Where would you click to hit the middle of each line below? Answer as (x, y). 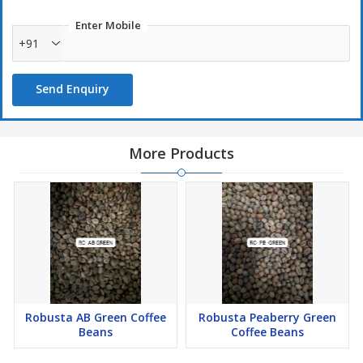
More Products (181, 154)
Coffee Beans (267, 332)
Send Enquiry (73, 89)
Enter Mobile (108, 26)
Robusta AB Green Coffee (96, 318)
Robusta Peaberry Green (267, 318)
